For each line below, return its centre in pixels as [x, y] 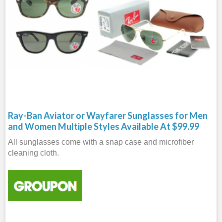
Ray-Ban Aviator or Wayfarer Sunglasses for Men [108, 115]
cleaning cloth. [33, 153]
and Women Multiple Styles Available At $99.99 [104, 126]
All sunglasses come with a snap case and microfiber [101, 142]
